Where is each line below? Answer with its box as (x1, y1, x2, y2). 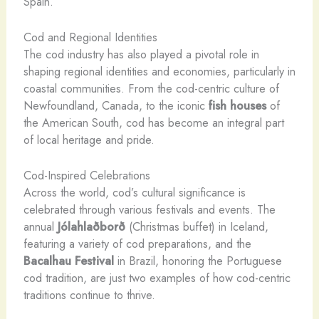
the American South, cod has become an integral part (23, 114, 284, 132)
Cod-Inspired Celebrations (23, 167, 150, 184)
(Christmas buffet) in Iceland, (125, 218, 268, 236)
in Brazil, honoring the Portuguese (113, 252, 282, 270)
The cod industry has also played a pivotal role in (23, 46, 259, 63)
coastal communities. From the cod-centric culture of (23, 80, 279, 98)
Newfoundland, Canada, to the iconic (23, 97, 209, 115)
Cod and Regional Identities (23, 28, 157, 46)
